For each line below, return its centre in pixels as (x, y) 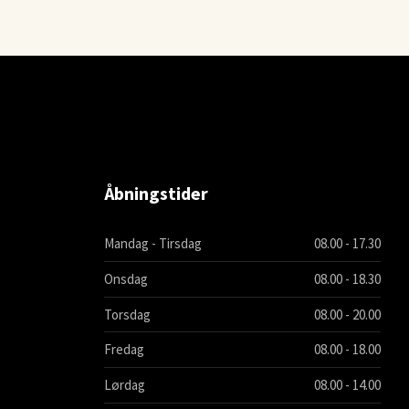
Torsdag (127, 314)
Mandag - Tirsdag (152, 243)
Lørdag (124, 385)
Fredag (124, 350)
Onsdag (126, 278)
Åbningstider (156, 193)
